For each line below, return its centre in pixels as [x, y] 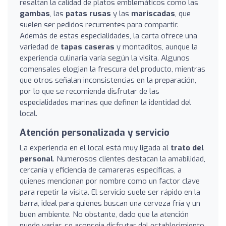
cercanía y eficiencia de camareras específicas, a [101, 170]
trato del [187, 148]
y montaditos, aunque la [156, 47]
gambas [35, 14]
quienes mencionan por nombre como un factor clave [110, 181]
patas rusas [88, 14]
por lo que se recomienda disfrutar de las [90, 91]
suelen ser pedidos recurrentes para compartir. [99, 25]
